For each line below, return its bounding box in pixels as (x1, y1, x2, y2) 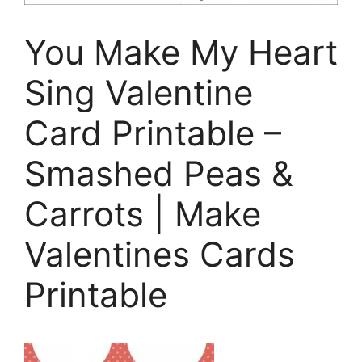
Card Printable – (24, 112, 281, 154)
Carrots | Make (24, 193, 261, 235)
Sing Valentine (24, 72, 253, 114)
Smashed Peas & (24, 153, 293, 195)
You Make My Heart (24, 32, 338, 74)
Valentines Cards (24, 234, 295, 276)
